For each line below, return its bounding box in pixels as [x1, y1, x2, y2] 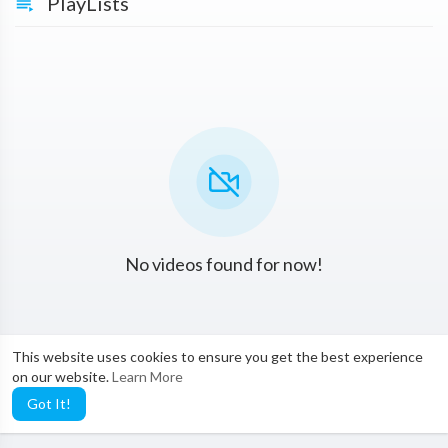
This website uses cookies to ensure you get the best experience [12, 348, 423, 365]
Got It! [27, 395, 71, 412]
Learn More [112, 368, 183, 385]
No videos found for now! [125, 252, 323, 275]
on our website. [12, 368, 112, 385]
